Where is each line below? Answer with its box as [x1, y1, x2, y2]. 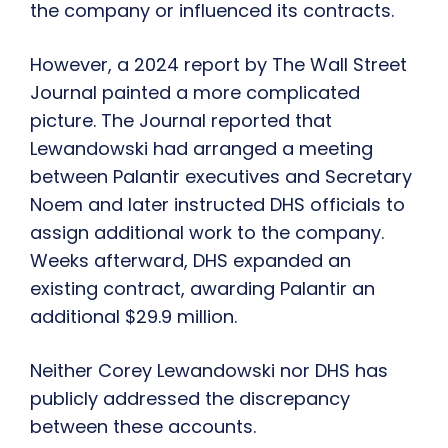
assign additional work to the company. [30, 220, 384, 246]
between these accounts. [30, 414, 256, 440]
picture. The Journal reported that [30, 108, 332, 134]
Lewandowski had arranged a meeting [30, 136, 373, 162]
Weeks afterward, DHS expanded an [30, 248, 351, 274]
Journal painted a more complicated [30, 80, 360, 106]
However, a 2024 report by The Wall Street [30, 52, 407, 78]
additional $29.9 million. [30, 304, 237, 330]
